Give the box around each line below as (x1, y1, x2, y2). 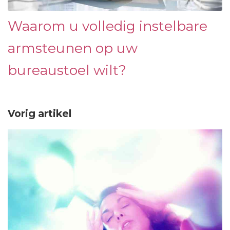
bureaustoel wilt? (8, 61, 126, 79)
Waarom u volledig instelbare (8, 17, 207, 34)
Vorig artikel (8, 107, 71, 120)
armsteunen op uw (8, 39, 138, 56)
